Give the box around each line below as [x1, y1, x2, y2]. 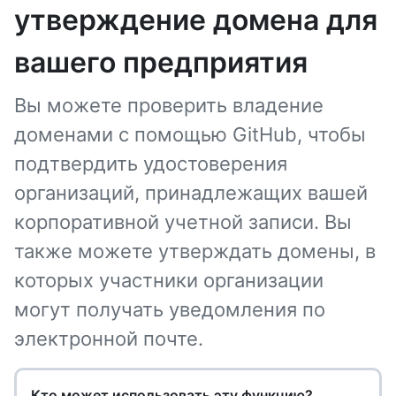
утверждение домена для [14, 3, 377, 37]
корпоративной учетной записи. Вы [14, 210, 352, 233]
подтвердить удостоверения [14, 152, 287, 175]
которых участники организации [14, 269, 324, 292]
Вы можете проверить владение [14, 94, 324, 117]
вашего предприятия [14, 45, 308, 80]
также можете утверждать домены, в [14, 240, 376, 263]
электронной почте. [14, 327, 203, 350]
